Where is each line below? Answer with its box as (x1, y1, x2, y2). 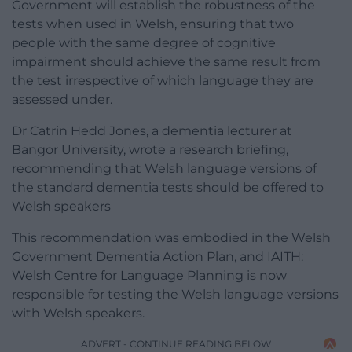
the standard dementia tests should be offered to (12, 180, 324, 196)
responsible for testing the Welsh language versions (12, 287, 339, 302)
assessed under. (12, 92, 112, 108)
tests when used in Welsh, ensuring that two (12, 16, 294, 32)
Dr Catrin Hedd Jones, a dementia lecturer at (12, 123, 292, 139)
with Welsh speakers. (12, 306, 145, 321)
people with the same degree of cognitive (12, 35, 276, 51)
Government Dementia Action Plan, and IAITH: (12, 249, 303, 265)
